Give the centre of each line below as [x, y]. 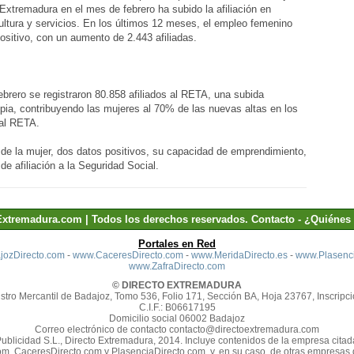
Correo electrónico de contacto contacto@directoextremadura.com [177, 330]
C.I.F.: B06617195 [177, 307]
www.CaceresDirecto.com [128, 255]
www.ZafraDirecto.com [177, 266]
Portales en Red [177, 244]
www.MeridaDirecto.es [239, 255]
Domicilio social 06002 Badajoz [177, 318]
